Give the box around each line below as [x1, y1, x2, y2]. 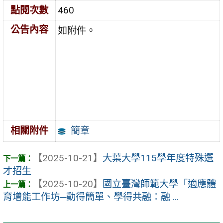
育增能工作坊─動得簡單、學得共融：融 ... [3, 191, 179, 203]
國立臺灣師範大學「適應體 [103, 178, 216, 190]
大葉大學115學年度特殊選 [103, 152, 214, 164]
